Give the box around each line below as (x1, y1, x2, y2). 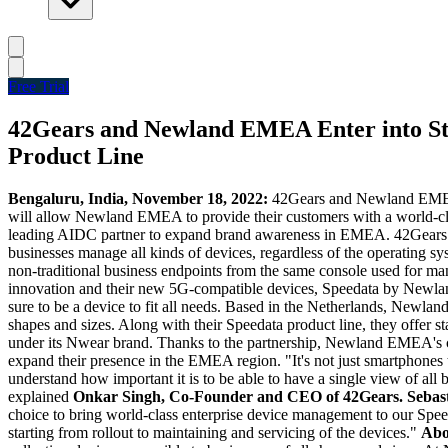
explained (8, 387, 73, 405)
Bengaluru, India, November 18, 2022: (8, 189, 272, 207)
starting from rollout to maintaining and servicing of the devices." (8, 423, 421, 441)
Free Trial (8, 78, 69, 95)
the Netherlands (284, 297, 383, 315)
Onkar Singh (73, 387, 161, 405)
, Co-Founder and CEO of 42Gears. (161, 387, 403, 405)
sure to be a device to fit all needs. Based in (8, 297, 284, 315)
